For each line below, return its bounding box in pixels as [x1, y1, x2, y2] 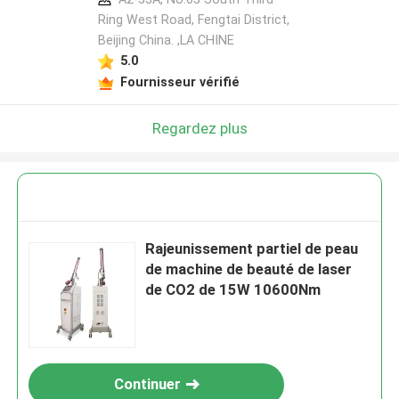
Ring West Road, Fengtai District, [97, 12, 289, 28]
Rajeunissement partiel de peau [145, 240, 359, 258]
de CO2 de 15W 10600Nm [145, 281, 322, 299]
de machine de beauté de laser [145, 260, 353, 279]
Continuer [113, 375, 181, 394]
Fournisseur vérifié [119, 74, 240, 89]
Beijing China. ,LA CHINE [97, 33, 234, 48]
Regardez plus [151, 118, 248, 137]
